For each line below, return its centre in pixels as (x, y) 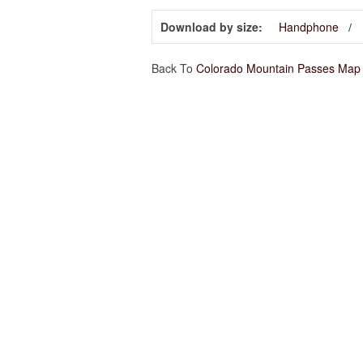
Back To (174, 68)
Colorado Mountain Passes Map (278, 68)
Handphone (309, 26)
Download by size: (211, 26)
